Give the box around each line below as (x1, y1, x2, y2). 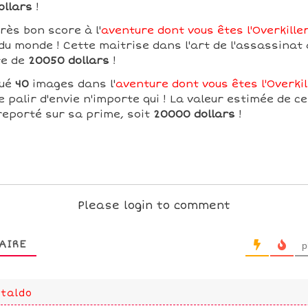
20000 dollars (153, 108, 235, 120)
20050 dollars (27, 54, 109, 67)
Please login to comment (77, 199, 230, 212)
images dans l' (28, 78, 115, 90)
